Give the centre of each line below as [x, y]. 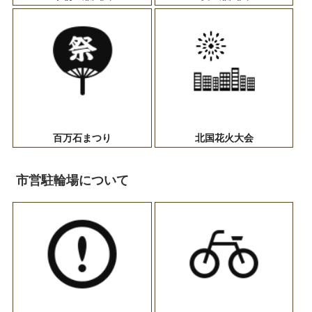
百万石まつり [82, 138]
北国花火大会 [224, 138]
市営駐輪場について [73, 181]
